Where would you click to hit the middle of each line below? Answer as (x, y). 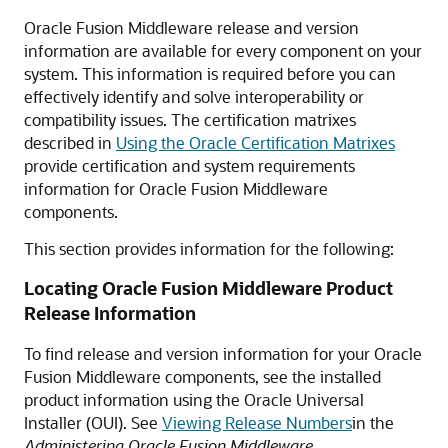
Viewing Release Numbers (257, 422)
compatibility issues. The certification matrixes (190, 119)
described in (70, 142)
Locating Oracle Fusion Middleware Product (208, 288)
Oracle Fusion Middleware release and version (191, 27)
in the (373, 422)
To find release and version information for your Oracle (223, 353)
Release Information (110, 313)
